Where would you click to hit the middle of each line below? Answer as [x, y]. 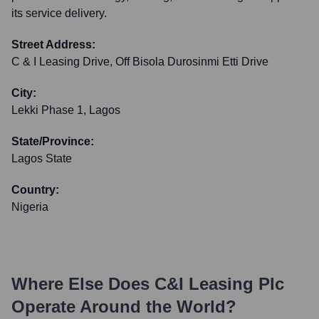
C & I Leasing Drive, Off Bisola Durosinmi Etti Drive [140, 62]
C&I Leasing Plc [219, 284]
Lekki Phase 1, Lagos [66, 110]
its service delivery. [59, 13]
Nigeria [30, 207]
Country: [35, 190]
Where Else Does [83, 284]
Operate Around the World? [124, 307]
